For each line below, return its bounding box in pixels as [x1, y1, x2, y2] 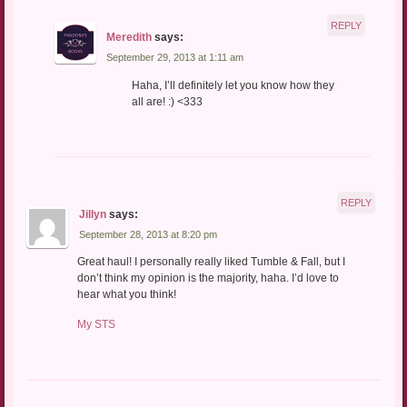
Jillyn [78, 207, 106, 221]
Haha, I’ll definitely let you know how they [131, 78, 334, 92]
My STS [76, 318, 115, 332]
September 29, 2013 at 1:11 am [106, 52, 244, 64]
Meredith [106, 31, 153, 45]
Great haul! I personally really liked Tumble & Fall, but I [76, 255, 345, 269]
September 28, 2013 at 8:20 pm [78, 228, 217, 240]
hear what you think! [76, 288, 176, 302]
